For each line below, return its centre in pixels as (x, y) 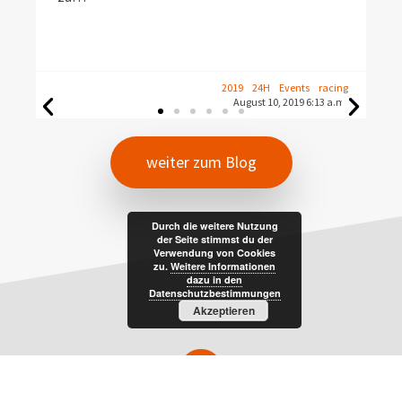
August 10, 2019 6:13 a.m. (291, 102)
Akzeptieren (223, 310)
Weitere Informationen (223, 266)
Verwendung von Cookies (214, 253)
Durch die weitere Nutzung (214, 226)
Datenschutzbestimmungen (214, 293)
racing (333, 88)
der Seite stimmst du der (214, 239)
